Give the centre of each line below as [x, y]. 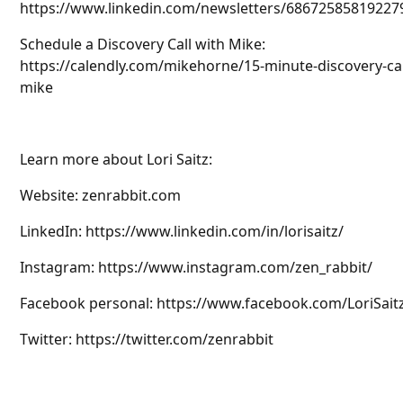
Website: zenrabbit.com [101, 196]
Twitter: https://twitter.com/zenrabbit [147, 340]
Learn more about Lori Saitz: [116, 160]
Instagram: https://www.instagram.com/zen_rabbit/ [197, 268]
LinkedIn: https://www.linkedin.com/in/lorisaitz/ [182, 232]
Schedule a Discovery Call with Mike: [143, 45]
